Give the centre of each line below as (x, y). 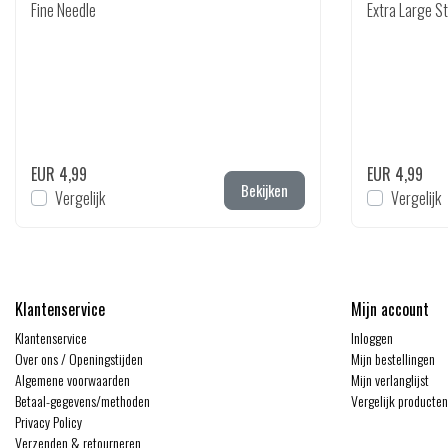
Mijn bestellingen (393, 358)
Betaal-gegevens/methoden (82, 400)
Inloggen (372, 337)
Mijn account (390, 309)
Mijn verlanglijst (390, 379)
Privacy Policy (48, 421)
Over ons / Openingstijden (79, 358)
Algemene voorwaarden (72, 379)
